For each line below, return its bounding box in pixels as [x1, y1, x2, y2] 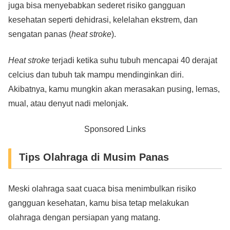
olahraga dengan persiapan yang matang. [8, 213, 160, 222]
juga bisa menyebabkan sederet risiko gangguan [8, 1, 185, 10]
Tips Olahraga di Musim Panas [19, 151, 169, 163]
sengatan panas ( [8, 30, 71, 39]
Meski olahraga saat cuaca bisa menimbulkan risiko [8, 184, 196, 193]
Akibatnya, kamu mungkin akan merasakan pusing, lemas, [8, 84, 220, 93]
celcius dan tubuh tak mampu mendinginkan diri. [8, 70, 184, 79]
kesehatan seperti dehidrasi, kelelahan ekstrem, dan [8, 15, 198, 25]
